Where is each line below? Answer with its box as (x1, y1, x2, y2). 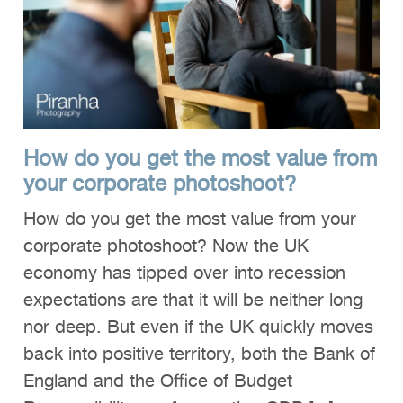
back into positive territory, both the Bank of (23, 340, 375, 370)
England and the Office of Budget (23, 367, 292, 397)
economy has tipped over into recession (23, 259, 345, 289)
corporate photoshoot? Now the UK (23, 232, 309, 262)
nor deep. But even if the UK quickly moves (23, 313, 373, 343)
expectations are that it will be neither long (23, 286, 363, 316)
